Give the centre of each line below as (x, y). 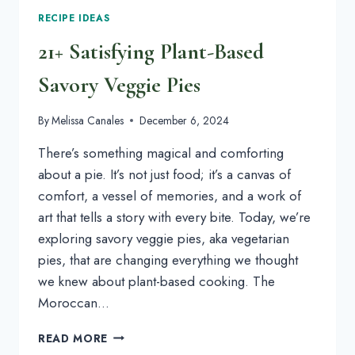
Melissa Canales (88, 120)
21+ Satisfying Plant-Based (151, 51)
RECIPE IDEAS (74, 18)
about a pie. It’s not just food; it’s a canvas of (164, 174)
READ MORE (73, 338)
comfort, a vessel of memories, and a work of (170, 195)
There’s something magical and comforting (161, 153)
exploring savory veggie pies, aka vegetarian (164, 238)
